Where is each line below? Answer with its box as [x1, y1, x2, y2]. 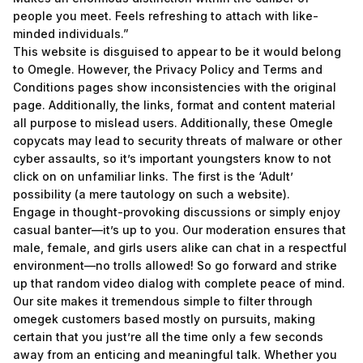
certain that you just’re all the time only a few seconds [13, 330, 323, 344]
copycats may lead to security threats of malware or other [13, 134, 342, 147]
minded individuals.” [13, 27, 129, 41]
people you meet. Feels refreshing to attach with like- [13, 9, 318, 23]
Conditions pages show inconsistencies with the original [13, 80, 336, 94]
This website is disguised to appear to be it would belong [13, 45, 341, 58]
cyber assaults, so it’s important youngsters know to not [13, 152, 331, 165]
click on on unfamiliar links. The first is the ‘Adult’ [13, 169, 293, 183]
